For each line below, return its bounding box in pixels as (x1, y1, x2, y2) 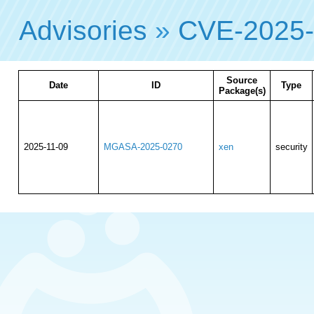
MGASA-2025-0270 (103, 142, 182, 152)
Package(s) (218, 86, 266, 96)
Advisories (19, 15, 148, 46)
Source (226, 75, 257, 86)
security (275, 142, 308, 152)
